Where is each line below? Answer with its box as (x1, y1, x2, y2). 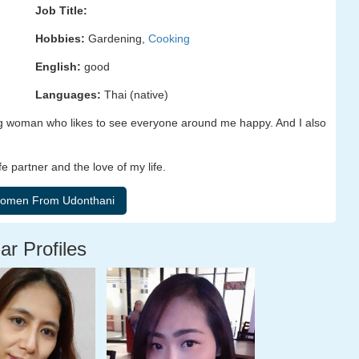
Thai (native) (101, 88, 168, 101)
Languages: (35, 88, 101, 101)
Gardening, (85, 32, 148, 45)
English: (35, 60, 81, 73)
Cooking (148, 32, 190, 45)
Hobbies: (35, 32, 85, 45)
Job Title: (35, 4, 87, 17)
